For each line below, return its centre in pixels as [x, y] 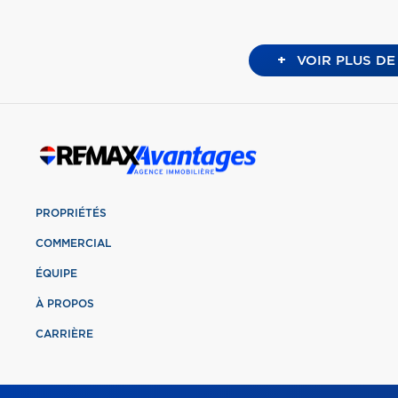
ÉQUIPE [56, 274]
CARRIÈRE [64, 334]
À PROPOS [65, 304]
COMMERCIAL [73, 244]
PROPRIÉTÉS [71, 214]
